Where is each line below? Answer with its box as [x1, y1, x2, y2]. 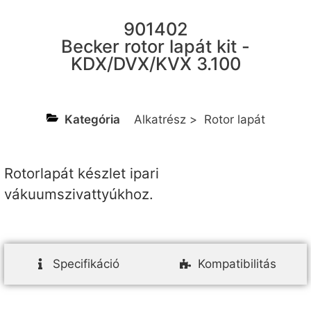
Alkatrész [133, 112, 186, 126]
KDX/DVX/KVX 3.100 [70, 52, 241, 74]
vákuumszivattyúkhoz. [4, 185, 153, 203]
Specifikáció [52, 256, 119, 271]
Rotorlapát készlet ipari [4, 164, 159, 182]
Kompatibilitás [198, 256, 277, 271]
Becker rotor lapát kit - [61, 35, 250, 57]
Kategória [64, 112, 120, 126]
